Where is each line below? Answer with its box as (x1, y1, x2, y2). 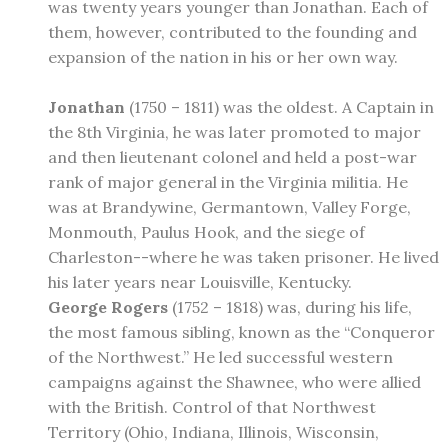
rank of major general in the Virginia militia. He (48, 171, 408, 192)
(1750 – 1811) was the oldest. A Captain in (125, 96, 434, 117)
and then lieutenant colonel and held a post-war (48, 146, 417, 167)
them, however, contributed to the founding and (48, 21, 417, 42)
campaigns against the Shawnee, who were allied (48, 371, 421, 392)
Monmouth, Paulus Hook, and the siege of (48, 221, 365, 242)
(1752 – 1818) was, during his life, (168, 296, 412, 317)
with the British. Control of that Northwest (48, 396, 376, 417)
